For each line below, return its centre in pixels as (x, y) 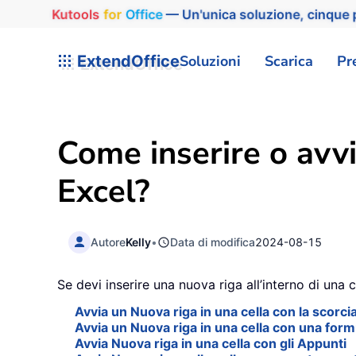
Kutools (73, 14)
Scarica (289, 61)
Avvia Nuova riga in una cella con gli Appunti (211, 344)
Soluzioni (210, 61)
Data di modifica (213, 242)
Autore (108, 242)
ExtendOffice (126, 61)
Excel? (103, 192)
